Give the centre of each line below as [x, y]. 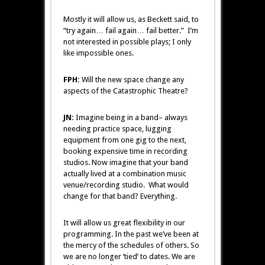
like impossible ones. [98, 53]
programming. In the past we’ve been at [131, 234]
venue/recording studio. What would [126, 185]
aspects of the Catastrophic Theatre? [125, 91]
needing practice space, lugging [117, 129]
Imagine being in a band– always [130, 118]
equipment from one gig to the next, [125, 140]
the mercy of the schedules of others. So [131, 245]
